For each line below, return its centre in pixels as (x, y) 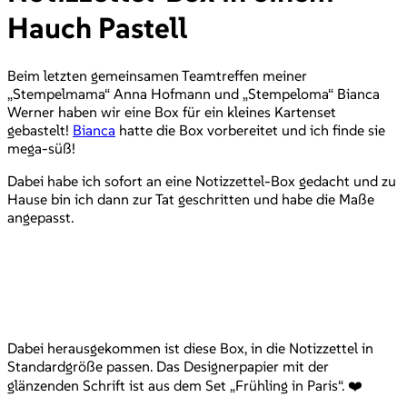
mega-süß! (41, 148)
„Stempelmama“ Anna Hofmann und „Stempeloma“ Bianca (194, 93)
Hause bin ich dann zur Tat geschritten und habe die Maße (191, 199)
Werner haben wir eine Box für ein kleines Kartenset (172, 111)
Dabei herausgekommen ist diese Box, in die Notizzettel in (190, 347)
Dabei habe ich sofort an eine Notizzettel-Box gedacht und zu (202, 180)
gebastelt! (40, 129)
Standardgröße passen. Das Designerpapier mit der (168, 366)
